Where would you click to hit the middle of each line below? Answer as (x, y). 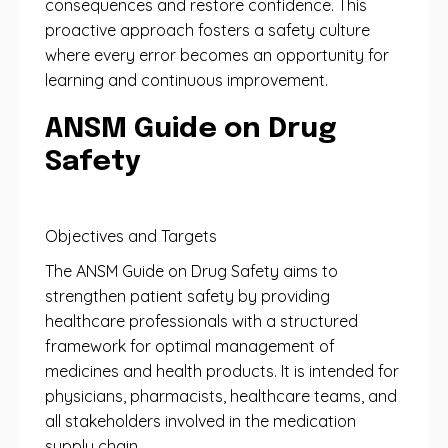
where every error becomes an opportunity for (217, 55)
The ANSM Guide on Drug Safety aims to (191, 271)
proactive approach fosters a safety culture (207, 30)
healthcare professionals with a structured (201, 321)
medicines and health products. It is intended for (222, 371)
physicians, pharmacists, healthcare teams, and (221, 396)
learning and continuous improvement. (186, 80)
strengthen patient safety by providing (187, 296)
